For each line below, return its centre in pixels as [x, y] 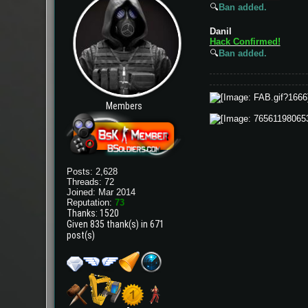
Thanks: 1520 [93, 213]
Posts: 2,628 [92, 171]
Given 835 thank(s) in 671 [116, 224]
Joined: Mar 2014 [101, 192]
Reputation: [91, 202]
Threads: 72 [91, 181]
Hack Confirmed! [245, 41]
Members [124, 106]
